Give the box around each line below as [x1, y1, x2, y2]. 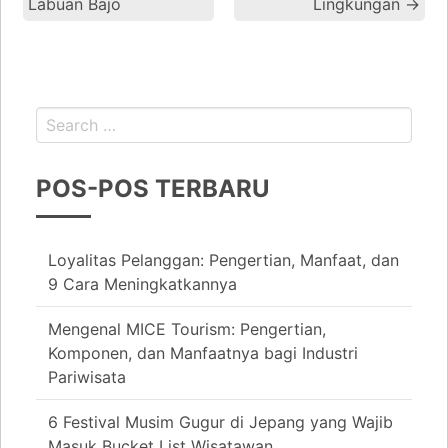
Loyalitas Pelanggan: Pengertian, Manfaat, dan [48, 250, 399, 271]
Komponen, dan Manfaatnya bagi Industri [48, 343, 358, 364]
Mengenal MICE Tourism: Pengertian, [48, 319, 326, 340]
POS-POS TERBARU [36, 174, 270, 204]
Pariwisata [48, 367, 126, 388]
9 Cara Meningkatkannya [48, 274, 237, 295]
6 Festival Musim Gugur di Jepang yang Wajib [48, 412, 393, 433]
